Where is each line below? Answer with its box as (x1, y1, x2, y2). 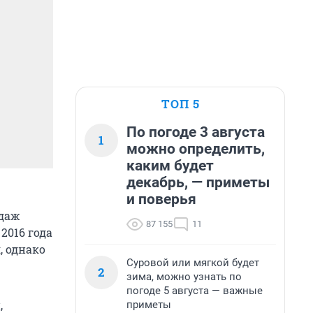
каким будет (126, 157, 214, 174)
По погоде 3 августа (126, 124, 265, 140)
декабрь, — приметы (126, 174, 270, 191)
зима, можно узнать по (126, 270, 242, 283)
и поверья (126, 191, 196, 208)
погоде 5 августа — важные (126, 284, 263, 297)
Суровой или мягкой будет (126, 256, 259, 269)
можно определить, (126, 140, 265, 157)
